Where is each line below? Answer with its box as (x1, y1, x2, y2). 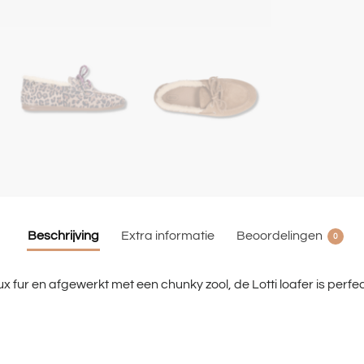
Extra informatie (120, 228, 214, 242)
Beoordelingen (236, 228, 323, 242)
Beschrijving (27, 228, 99, 242)
